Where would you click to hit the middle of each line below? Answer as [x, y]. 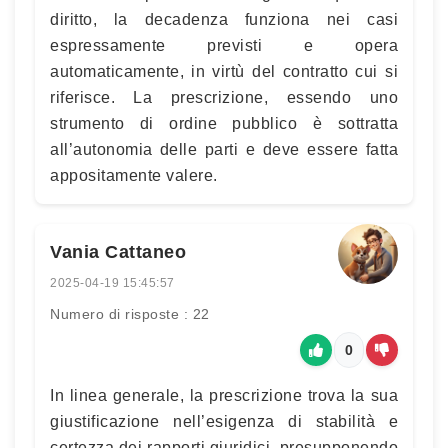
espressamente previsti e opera [224, 45]
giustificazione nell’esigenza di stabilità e [224, 421]
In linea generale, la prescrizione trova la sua [224, 395]
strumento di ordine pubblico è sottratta [224, 123]
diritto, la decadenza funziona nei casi [224, 19]
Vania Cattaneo [118, 252]
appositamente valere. [134, 175]
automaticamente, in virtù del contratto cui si [224, 71]
